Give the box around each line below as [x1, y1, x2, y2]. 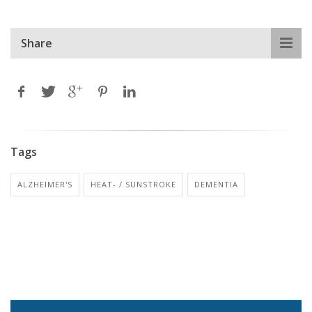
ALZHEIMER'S [17, 178, 72, 189]
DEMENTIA [194, 178, 238, 189]
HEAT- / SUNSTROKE [91, 178, 176, 189]
